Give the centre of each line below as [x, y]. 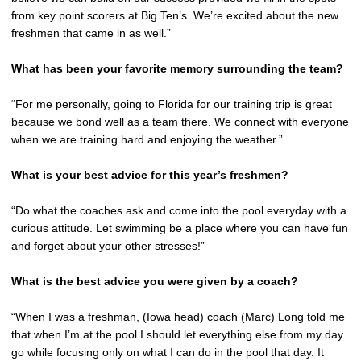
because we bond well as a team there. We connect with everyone [180, 122]
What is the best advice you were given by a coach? [155, 281]
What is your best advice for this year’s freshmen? [150, 175]
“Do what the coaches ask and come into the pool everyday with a [179, 210]
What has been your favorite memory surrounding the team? [177, 68]
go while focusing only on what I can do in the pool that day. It [168, 352]
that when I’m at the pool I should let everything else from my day [177, 334]
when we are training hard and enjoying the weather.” [147, 139]
